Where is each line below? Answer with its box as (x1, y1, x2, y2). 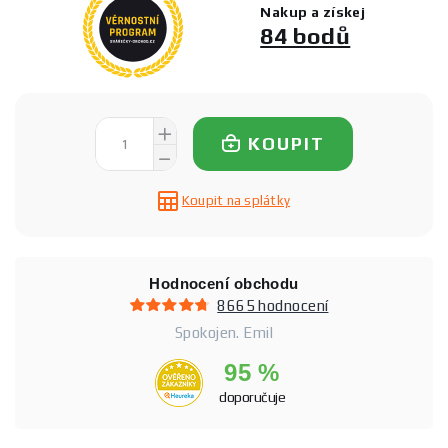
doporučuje (219, 388, 285, 405)
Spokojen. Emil (174, 323, 274, 341)
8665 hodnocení (217, 296, 329, 314)
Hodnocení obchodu (149, 274, 299, 292)
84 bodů (260, 22, 351, 50)
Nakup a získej (260, 4, 366, 21)
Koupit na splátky (181, 192, 291, 208)
